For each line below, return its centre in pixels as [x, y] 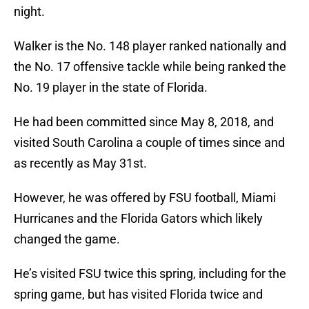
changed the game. [67, 239]
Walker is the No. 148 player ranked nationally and [150, 46]
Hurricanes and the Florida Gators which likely [138, 219]
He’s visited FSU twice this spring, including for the [150, 274]
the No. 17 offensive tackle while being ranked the [150, 67]
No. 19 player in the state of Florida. [111, 88]
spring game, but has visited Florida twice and [138, 295]
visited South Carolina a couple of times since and [149, 143]
